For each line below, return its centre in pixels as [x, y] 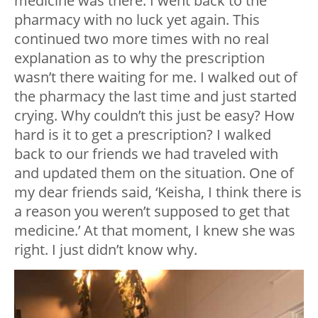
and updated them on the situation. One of [154, 172]
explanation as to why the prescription [139, 57]
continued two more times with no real [142, 38]
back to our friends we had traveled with [146, 153]
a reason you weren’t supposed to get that [152, 211]
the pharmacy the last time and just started [155, 96]
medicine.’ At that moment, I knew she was [155, 230]
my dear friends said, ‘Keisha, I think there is [158, 192]
